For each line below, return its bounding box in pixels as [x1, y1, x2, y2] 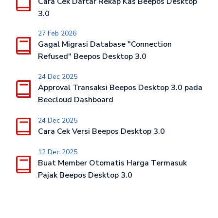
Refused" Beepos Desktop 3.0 [37, 51, 146, 62]
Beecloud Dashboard [37, 94, 113, 106]
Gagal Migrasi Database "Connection [37, 39, 172, 50]
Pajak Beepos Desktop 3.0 [37, 170, 132, 181]
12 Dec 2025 [37, 147, 77, 157]
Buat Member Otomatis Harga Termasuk [37, 158, 187, 169]
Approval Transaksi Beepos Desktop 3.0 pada [37, 82, 202, 93]
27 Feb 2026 [37, 29, 76, 38]
